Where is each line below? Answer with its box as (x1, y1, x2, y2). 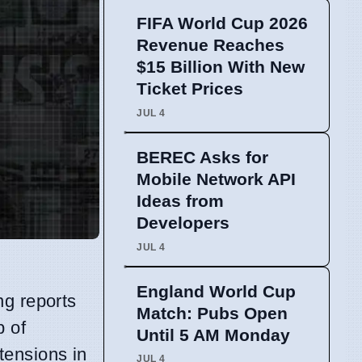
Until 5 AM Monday (137, 325, 290, 344)
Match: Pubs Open (137, 303, 288, 322)
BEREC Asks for (137, 148, 268, 167)
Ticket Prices (137, 79, 243, 99)
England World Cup (137, 281, 296, 301)
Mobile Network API (137, 170, 296, 189)
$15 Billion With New (137, 57, 305, 77)
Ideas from (137, 192, 224, 211)
